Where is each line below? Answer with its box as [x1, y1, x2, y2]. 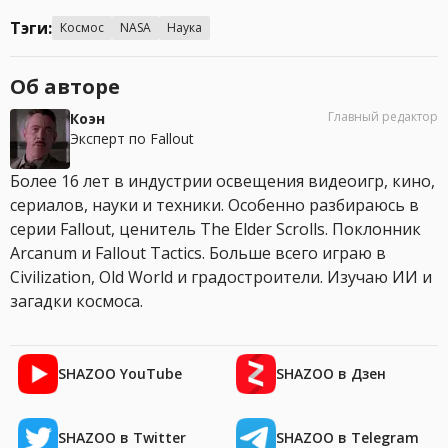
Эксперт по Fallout [70, 129, 194, 149]
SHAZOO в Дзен [276, 364, 386, 384]
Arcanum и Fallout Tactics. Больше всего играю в [10, 242, 386, 265]
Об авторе [10, 73, 120, 101]
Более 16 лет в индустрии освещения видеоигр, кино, [10, 170, 435, 193]
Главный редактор [328, 108, 438, 126]
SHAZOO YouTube [58, 364, 182, 384]
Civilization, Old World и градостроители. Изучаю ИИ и [10, 266, 432, 289]
